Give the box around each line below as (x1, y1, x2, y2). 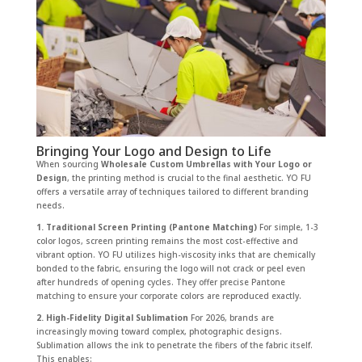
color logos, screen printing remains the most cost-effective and (36, 234, 298, 246)
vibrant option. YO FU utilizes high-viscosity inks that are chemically (36, 248, 315, 260)
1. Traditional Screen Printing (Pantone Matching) (36, 221, 257, 233)
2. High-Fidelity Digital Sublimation (36, 311, 188, 323)
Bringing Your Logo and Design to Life (36, 141, 271, 160)
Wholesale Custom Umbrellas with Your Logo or (100, 158, 312, 170)
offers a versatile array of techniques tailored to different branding (36, 185, 309, 197)
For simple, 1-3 (256, 221, 318, 233)
